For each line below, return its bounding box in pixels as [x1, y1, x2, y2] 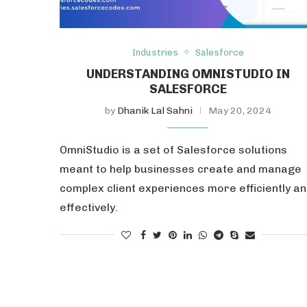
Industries [132, 47, 178, 58]
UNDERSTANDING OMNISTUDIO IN [86, 66, 290, 82]
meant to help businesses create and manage [60, 162, 302, 175]
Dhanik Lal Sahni [116, 104, 193, 116]
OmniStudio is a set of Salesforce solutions [60, 143, 287, 156]
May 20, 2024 [208, 104, 271, 116]
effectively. [60, 200, 118, 214]
